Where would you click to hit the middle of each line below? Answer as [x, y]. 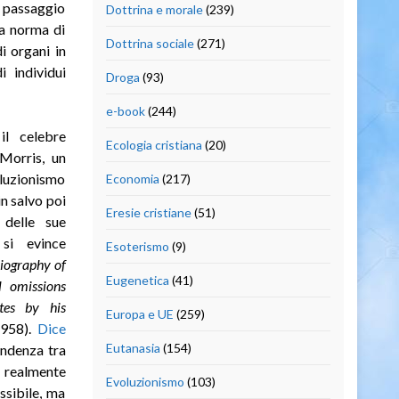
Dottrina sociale [150, 43]
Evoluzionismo [145, 381]
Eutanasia [133, 347]
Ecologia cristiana [154, 144]
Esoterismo [137, 246]
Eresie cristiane [148, 212]
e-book [125, 110]
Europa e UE [139, 313]
